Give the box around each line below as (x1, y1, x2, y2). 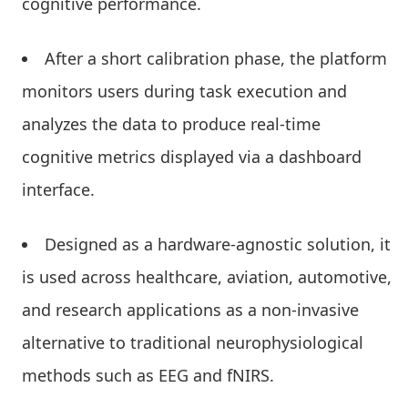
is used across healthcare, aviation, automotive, (22, 266, 392, 289)
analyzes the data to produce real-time (22, 113, 321, 136)
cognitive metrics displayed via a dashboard (22, 146, 362, 168)
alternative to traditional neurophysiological (22, 331, 363, 354)
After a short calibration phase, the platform (45, 47, 387, 70)
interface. (22, 178, 99, 201)
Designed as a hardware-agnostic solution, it (45, 233, 391, 256)
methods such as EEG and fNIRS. (22, 364, 274, 387)
